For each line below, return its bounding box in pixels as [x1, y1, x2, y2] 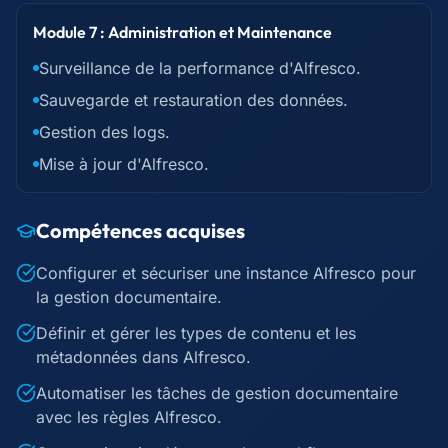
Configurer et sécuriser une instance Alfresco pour [36, 263, 416, 283]
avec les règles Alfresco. [36, 407, 222, 427]
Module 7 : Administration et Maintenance [33, 22, 332, 42]
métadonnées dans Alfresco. [36, 347, 251, 367]
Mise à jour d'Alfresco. [39, 154, 209, 174]
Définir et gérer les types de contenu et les [36, 323, 356, 343]
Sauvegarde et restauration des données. [39, 90, 348, 110]
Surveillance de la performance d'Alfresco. [39, 58, 361, 78]
